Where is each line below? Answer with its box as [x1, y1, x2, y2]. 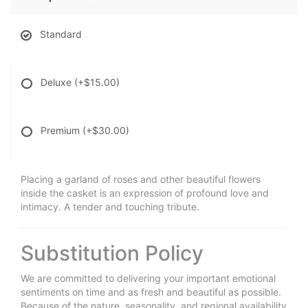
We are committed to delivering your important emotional [21, 272, 276, 284]
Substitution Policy [21, 240, 203, 265]
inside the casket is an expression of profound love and [21, 186, 269, 199]
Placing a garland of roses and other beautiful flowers [21, 173, 261, 185]
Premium [41, 124, 82, 136]
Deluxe [41, 76, 74, 88]
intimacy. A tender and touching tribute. [21, 200, 199, 212]
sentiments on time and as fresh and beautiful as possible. [21, 285, 281, 298]
